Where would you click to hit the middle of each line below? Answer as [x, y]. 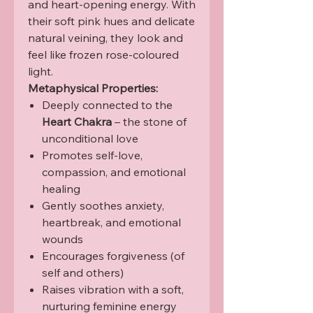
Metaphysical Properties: [93, 88]
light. [41, 72]
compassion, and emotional [114, 172]
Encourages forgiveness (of [113, 256]
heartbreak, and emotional [111, 223]
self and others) [83, 273]
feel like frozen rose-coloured [103, 55]
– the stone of [149, 122]
